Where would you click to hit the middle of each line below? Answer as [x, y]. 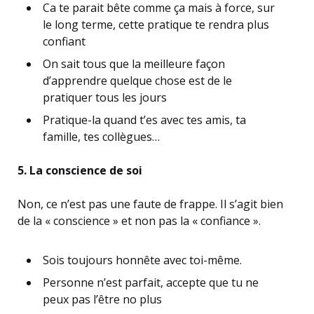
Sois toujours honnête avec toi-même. [142, 260]
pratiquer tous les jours [105, 97]
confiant [64, 41]
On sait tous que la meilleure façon [134, 64]
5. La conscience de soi [80, 170]
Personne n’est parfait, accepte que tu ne [151, 282]
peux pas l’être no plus [102, 299]
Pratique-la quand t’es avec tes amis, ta [144, 120]
